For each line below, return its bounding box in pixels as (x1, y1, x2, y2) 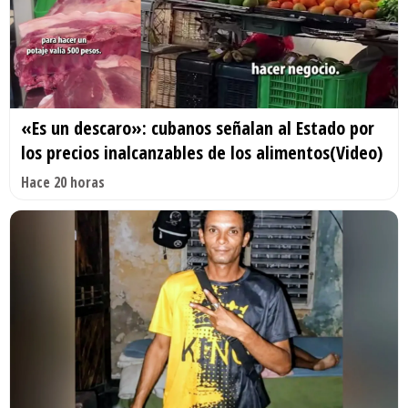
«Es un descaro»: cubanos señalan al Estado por (21, 116, 374, 141)
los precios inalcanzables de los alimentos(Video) (21, 140, 382, 166)
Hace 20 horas (21, 172, 105, 193)
